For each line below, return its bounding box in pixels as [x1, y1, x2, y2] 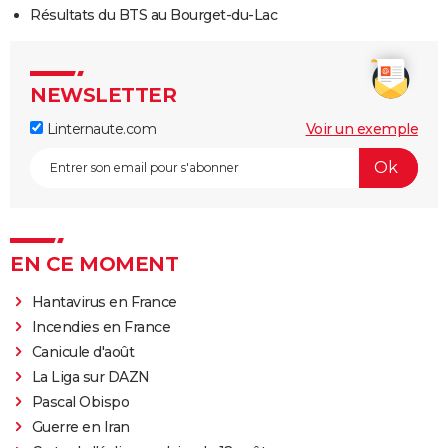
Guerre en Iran [31, 417, 130, 436]
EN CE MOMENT [10, 251, 178, 276]
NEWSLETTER [30, 82, 176, 107]
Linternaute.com [43, 119, 156, 138]
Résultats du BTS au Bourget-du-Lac [30, 5, 277, 24]
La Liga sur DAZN [31, 367, 150, 386]
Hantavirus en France [31, 292, 177, 311]
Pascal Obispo [31, 392, 130, 411]
